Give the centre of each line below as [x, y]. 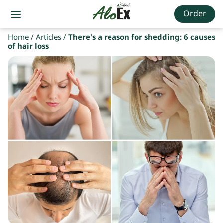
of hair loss [28, 47]
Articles [49, 38]
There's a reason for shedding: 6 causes [142, 38]
